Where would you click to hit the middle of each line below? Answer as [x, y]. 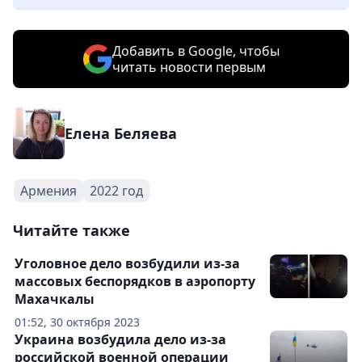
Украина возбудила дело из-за [120, 339]
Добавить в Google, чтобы [196, 51]
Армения [48, 190]
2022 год [116, 190]
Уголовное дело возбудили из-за [127, 263]
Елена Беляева [121, 133]
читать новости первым [189, 67]
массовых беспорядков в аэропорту [135, 281]
